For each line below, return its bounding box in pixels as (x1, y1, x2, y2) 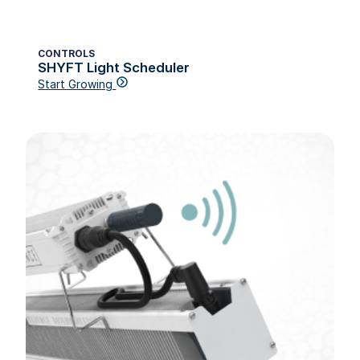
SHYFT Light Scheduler (38, 59, 190, 76)
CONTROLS (38, 47, 96, 59)
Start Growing (38, 76, 117, 91)
